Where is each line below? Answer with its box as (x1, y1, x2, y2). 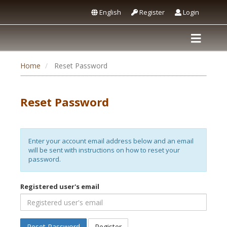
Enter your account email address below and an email (28, 136, 194, 145)
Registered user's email (20, 182, 99, 191)
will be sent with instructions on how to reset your (28, 145, 180, 155)
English (98, 8, 121, 17)
